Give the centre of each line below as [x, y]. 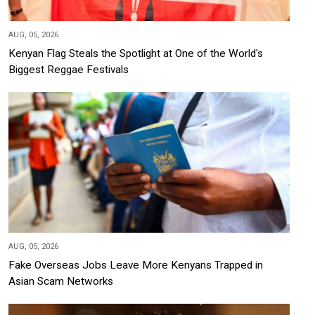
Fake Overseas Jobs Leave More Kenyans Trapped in [136, 265]
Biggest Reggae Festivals [69, 69]
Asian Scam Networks [61, 281]
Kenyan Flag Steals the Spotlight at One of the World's [136, 53]
